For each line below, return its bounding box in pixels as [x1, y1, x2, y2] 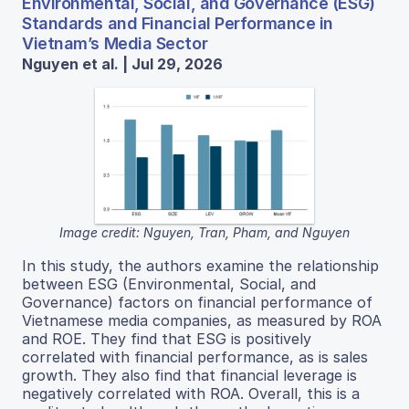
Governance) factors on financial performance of [22, 292, 372, 311]
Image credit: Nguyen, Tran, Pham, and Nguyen [59, 224, 350, 240]
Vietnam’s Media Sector [22, 34, 208, 54]
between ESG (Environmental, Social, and [22, 274, 316, 293]
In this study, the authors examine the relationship [22, 256, 379, 275]
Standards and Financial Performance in [22, 14, 333, 34]
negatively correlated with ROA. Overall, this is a [22, 383, 360, 403]
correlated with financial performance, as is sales [22, 347, 368, 366]
